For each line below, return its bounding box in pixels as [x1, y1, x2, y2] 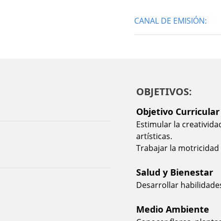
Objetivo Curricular [136, 105, 220, 117]
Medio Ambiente [136, 203, 209, 215]
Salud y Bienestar [136, 166, 213, 178]
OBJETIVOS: [136, 84, 192, 98]
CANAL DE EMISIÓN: [134, 15, 207, 26]
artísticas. [136, 130, 172, 142]
